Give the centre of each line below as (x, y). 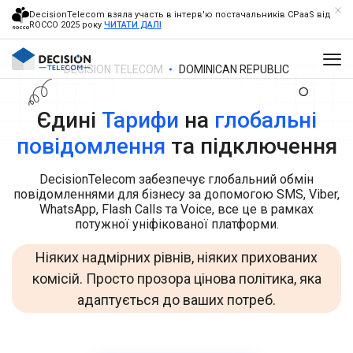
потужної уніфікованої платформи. (176, 224)
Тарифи (140, 120)
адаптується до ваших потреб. (176, 300)
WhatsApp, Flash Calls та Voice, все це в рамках (176, 209)
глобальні (265, 120)
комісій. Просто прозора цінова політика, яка (176, 279)
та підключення (251, 146)
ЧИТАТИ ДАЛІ (132, 24)
